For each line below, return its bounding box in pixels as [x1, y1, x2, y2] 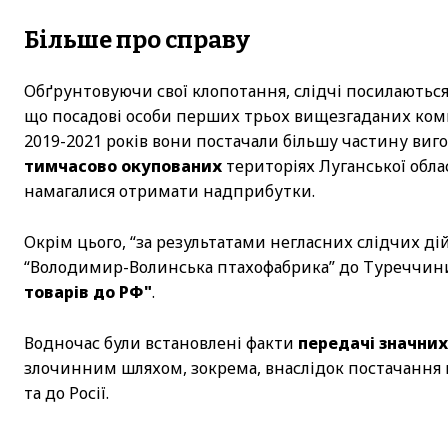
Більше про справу [24, 25, 250, 54]
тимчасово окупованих [24, 154, 222, 177]
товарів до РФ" [24, 280, 152, 303]
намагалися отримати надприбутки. [24, 179, 315, 202]
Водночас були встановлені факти [24, 331, 298, 354]
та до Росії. [24, 381, 109, 404]
